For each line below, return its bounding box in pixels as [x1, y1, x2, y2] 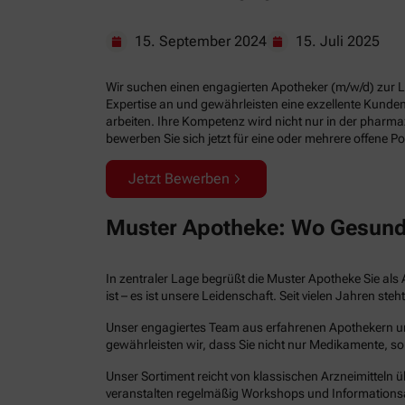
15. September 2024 [135, 32, 267, 50]
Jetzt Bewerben [128, 169, 230, 187]
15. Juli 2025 [296, 32, 380, 50]
